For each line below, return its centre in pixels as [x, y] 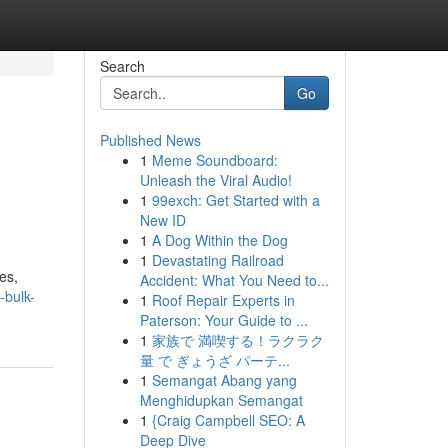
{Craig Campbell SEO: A [228, 420]
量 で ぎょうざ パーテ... [214, 360]
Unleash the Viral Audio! [215, 180]
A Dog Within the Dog [219, 240]
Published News [150, 140]
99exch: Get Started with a [235, 200]
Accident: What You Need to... [234, 280]
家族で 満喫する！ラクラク [237, 340]
